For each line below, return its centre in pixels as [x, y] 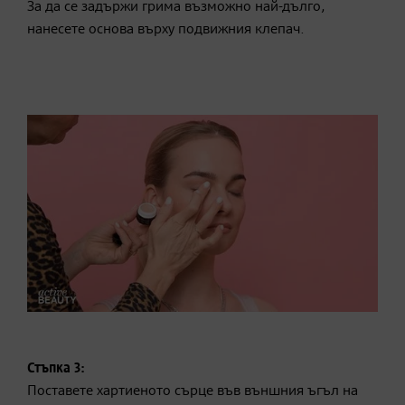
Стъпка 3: [56, 369]
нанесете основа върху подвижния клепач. [166, 29]
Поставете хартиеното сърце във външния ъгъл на [193, 392]
